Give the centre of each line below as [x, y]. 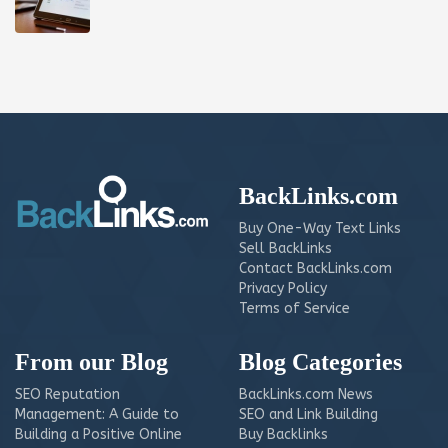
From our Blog [91, 362]
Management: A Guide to [97, 415]
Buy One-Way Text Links [320, 229]
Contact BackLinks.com [315, 269]
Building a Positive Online [98, 435]
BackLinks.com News [306, 395]
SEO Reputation [67, 395]
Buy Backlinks [283, 435]
